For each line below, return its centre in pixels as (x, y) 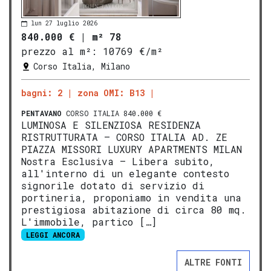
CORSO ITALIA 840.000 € (112, 113)
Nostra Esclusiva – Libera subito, (118, 161)
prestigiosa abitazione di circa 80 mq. (134, 209)
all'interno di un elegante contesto (125, 173)
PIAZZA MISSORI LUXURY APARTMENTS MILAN (132, 149)
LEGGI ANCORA (53, 234)
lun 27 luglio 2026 (64, 24)
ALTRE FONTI (213, 262)
